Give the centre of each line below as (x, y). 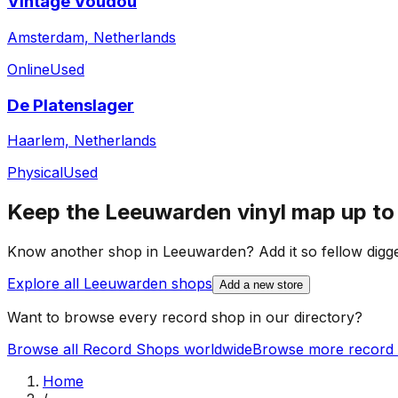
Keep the (56, 212)
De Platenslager (71, 105)
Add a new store (261, 285)
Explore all (45, 284)
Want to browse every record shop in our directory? (185, 318)
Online (28, 69)
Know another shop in (85, 252)
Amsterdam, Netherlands (92, 37)
